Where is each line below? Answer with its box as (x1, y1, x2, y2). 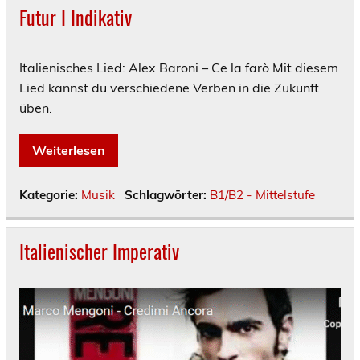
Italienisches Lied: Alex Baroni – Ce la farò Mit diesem (19, 59, 338, 76)
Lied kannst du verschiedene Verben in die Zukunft (19, 79, 319, 96)
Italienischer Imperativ (19, 235, 179, 265)
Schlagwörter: (124, 186, 210, 202)
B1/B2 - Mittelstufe (209, 186, 315, 202)
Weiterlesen (32, 141, 105, 158)
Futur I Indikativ (19, 2, 132, 32)
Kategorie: (19, 186, 81, 202)
